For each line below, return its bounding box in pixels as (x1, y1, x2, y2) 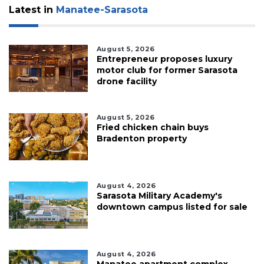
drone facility (96, 75, 157, 87)
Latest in (9, 4, 56, 15)
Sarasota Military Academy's (96, 190, 222, 201)
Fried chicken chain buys (96, 121, 209, 133)
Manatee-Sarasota (56, 4, 148, 15)
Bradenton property (96, 133, 187, 144)
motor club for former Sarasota (96, 64, 237, 75)
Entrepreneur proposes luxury (96, 53, 232, 64)
